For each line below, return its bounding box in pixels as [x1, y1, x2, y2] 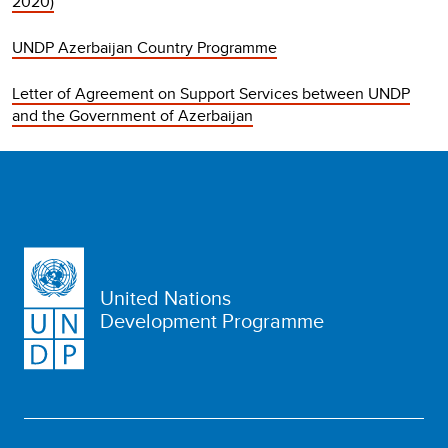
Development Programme [100, 305, 324, 335]
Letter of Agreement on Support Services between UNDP [12, 82, 410, 105]
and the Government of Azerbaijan [12, 104, 253, 127]
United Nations [100, 282, 231, 312]
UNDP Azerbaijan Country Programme [12, 36, 277, 59]
